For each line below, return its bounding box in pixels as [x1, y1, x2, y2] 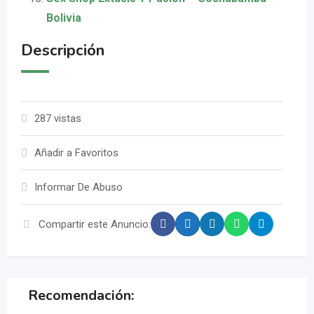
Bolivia [46, 11, 81, 25]
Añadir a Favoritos [34, 146, 118, 160]
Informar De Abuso [34, 181, 123, 194]
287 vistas [34, 112, 81, 125]
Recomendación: [28, 286, 134, 306]
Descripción [21, 40, 104, 62]
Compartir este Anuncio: [39, 217, 151, 231]
